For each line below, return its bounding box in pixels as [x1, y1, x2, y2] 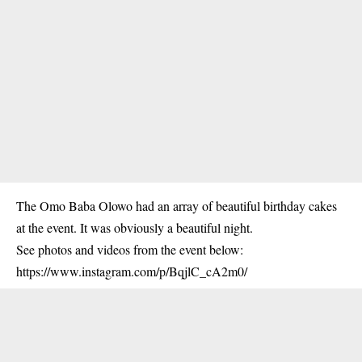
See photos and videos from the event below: [16, 241, 243, 258]
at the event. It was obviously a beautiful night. [16, 219, 253, 236]
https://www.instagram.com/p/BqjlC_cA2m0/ [16, 263, 247, 280]
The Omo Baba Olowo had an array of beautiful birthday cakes [16, 197, 337, 214]
